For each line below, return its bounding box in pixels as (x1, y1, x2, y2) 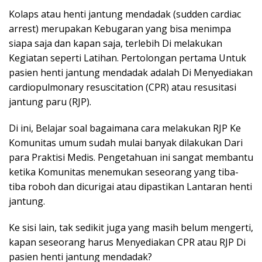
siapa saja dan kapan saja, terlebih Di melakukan (9, 37, 222, 50)
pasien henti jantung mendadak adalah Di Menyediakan (9, 66, 253, 79)
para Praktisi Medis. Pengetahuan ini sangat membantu (9, 151, 253, 164)
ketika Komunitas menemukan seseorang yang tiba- (9, 166, 239, 178)
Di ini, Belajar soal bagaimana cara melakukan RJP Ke (9, 122, 241, 135)
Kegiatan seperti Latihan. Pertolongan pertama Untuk (9, 51, 246, 64)
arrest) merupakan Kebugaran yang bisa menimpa (9, 22, 231, 35)
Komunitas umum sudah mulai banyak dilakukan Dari (9, 136, 243, 149)
